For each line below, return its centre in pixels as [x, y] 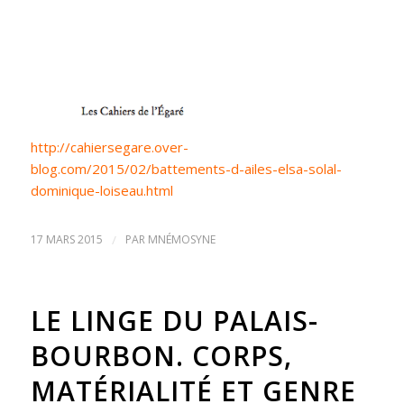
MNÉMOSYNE [181, 239]
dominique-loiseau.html [101, 191]
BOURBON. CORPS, [161, 356]
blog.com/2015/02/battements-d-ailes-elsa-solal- [186, 169]
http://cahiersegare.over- [109, 147]
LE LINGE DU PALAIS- [174, 321]
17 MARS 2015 [66, 239]
